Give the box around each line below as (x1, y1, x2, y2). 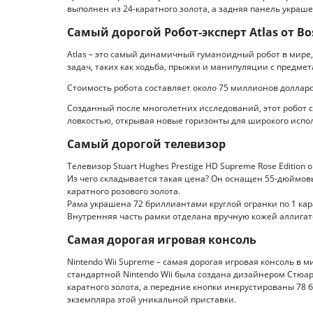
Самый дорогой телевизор (67, 136, 226, 152)
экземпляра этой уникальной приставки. (67, 293, 236, 306)
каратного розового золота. (67, 185, 180, 198)
